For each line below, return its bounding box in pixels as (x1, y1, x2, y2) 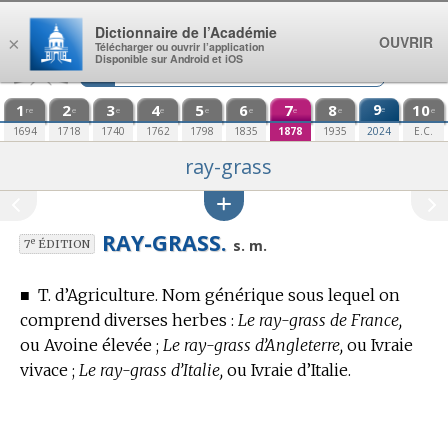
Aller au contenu (30, 10, 124, 25)
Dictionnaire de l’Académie (95, 22, 277, 43)
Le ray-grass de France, (238, 310, 402, 331)
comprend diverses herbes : (20, 310, 238, 331)
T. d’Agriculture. (38, 285, 158, 306)
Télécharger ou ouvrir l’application (95, 39, 264, 55)
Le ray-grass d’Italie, (79, 360, 223, 381)
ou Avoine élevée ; (20, 335, 163, 356)
